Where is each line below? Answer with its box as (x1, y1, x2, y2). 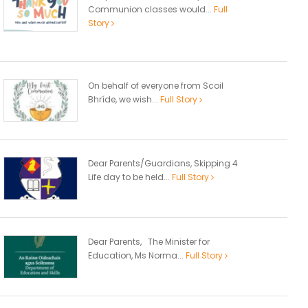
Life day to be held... (88, 171, 172, 184)
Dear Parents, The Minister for (88, 235, 210, 247)
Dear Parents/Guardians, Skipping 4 (88, 157, 238, 170)
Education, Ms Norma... (88, 249, 186, 261)
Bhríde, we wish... (88, 93, 160, 105)
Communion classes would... (88, 3, 214, 15)
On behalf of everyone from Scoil (88, 79, 223, 91)
